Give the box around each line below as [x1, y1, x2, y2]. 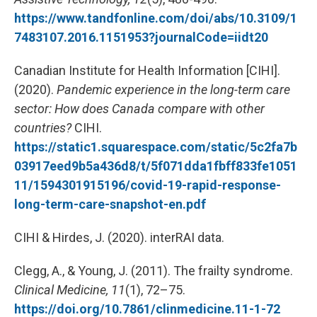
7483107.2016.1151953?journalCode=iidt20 [14, 30, 268, 45]
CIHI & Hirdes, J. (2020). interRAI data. [14, 230, 224, 245]
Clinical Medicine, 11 [14, 282, 125, 297]
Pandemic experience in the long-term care [57, 82, 290, 97]
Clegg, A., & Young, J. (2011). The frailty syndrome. [14, 263, 293, 278]
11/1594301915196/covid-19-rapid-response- [14, 178, 281, 192]
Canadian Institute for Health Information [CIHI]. [14, 63, 280, 78]
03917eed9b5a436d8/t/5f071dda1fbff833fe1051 [14, 158, 297, 173]
